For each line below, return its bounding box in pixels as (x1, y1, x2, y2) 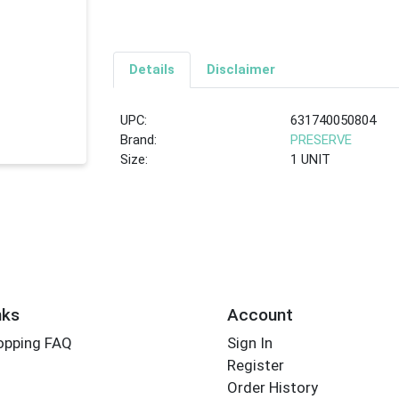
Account (226, 304, 293, 325)
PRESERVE (290, 132, 353, 149)
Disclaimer (206, 61, 275, 78)
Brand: (120, 132, 158, 149)
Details (128, 61, 175, 78)
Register (226, 356, 284, 375)
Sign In (226, 334, 273, 353)
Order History (226, 379, 318, 397)
